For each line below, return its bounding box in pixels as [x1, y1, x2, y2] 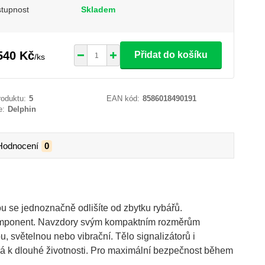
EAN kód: [106, 94, 140, 103]
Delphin [7, 105, 36, 114]
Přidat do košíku [134, 50, 208, 60]
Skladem [80, 5, 115, 14]
